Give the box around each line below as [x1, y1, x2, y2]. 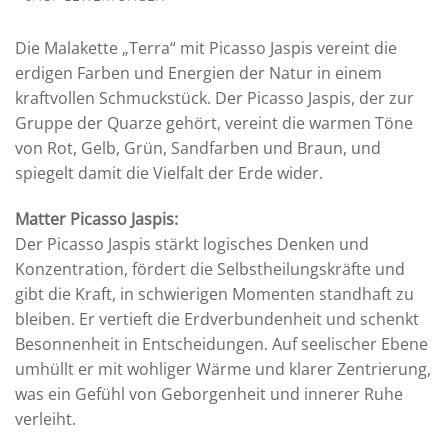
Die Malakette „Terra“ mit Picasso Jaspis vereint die [15, 37, 397, 60]
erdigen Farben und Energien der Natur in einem [15, 62, 382, 85]
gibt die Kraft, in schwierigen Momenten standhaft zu [15, 282, 414, 305]
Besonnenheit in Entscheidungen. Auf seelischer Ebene [15, 332, 428, 355]
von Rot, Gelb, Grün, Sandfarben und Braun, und [15, 137, 381, 160]
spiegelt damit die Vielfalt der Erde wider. [15, 162, 323, 185]
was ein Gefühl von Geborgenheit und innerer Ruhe [15, 382, 403, 405]
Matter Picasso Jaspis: [15, 207, 178, 230]
